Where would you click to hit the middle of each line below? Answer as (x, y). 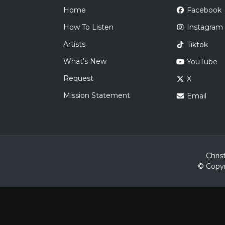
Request (78, 78)
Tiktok (197, 44)
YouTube (202, 62)
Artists (74, 44)
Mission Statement (97, 95)
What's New (85, 61)
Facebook (204, 10)
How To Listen (88, 27)
